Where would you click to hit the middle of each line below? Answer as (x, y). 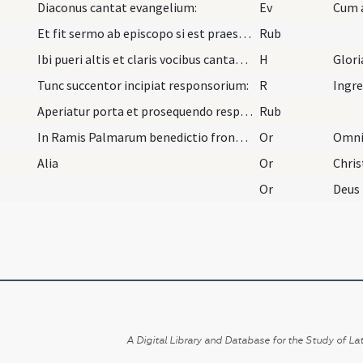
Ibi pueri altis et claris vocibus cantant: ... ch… (241, 59)
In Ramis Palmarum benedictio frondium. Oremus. (241, 137)
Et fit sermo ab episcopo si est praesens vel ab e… (245, 33)
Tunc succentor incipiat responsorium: (143, 85)
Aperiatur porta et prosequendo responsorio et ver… (246, 111)
